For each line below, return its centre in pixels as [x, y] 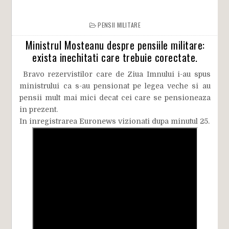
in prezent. [39, 109]
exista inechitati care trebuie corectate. [115, 57]
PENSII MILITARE [119, 25]
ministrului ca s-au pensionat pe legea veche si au [115, 86]
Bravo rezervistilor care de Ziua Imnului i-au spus [115, 74]
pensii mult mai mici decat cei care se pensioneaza [115, 98]
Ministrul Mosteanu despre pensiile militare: [115, 45]
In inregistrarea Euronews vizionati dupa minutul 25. [115, 121]
